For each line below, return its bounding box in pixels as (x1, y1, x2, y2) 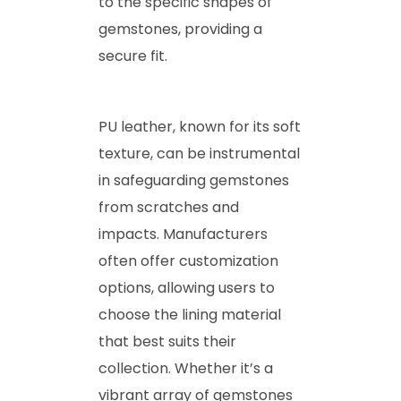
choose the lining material (98, 303, 281, 325)
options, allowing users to (98, 277, 275, 298)
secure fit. (98, 45, 167, 66)
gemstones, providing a (98, 18, 262, 39)
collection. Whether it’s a (98, 357, 273, 379)
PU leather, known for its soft (98, 115, 301, 137)
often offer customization (98, 250, 278, 271)
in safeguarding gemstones (98, 169, 289, 191)
